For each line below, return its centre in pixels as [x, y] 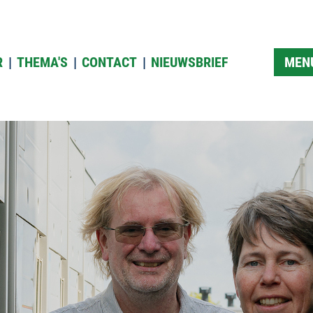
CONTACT [109, 62]
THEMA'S [42, 62]
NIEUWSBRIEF [190, 62]
